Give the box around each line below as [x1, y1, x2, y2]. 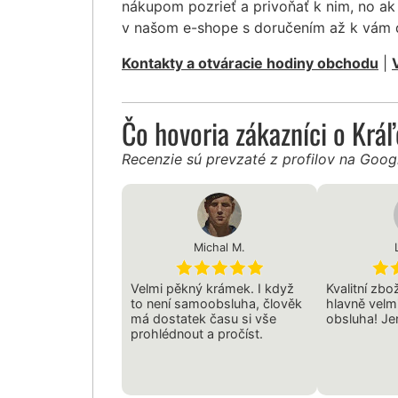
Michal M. [194, 240, 246, 254]
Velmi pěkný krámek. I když [131, 280, 294, 296]
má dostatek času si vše [131, 310, 276, 326]
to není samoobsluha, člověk [131, 295, 302, 311]
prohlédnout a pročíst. [131, 325, 263, 341]
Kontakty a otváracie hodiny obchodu [122, 53, 378, 72]
